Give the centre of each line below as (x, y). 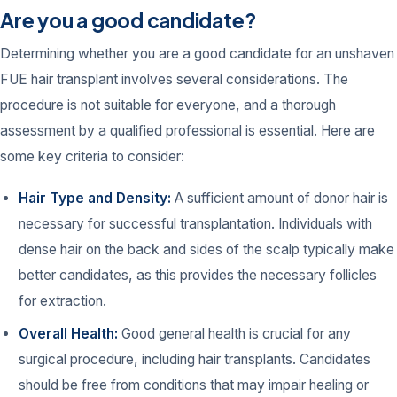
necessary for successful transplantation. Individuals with (196, 223)
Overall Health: (69, 334)
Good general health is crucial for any (235, 334)
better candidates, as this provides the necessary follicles (198, 275)
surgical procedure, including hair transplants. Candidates (195, 360)
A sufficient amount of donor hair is (280, 198)
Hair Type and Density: (95, 198)
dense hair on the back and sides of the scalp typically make (207, 249)
